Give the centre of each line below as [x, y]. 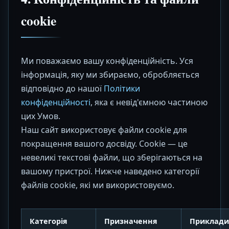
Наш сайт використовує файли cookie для [104, 130]
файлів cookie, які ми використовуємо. [98, 185]
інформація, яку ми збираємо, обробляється [110, 75]
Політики [122, 88]
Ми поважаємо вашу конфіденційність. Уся [107, 61]
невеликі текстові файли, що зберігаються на [112, 157]
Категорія [49, 221]
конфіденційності [56, 102]
